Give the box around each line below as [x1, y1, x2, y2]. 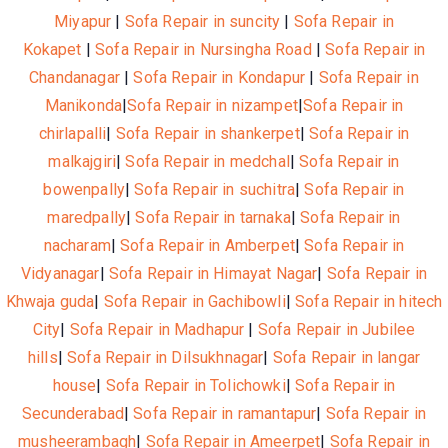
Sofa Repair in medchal [125, 151, 290, 171]
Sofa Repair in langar [272, 347, 421, 367]
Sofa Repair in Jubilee [257, 319, 416, 339]
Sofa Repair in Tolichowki [105, 375, 286, 395]
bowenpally [43, 179, 125, 199]
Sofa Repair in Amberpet [120, 235, 295, 255]
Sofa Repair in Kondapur [133, 67, 306, 87]
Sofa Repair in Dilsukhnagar [67, 347, 264, 367]
